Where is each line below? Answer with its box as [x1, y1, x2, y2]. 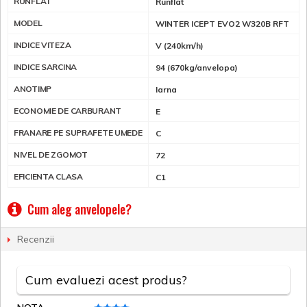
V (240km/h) [156, 40, 204, 51]
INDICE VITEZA [14, 39, 71, 50]
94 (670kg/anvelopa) [156, 62, 238, 73]
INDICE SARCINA [14, 61, 77, 72]
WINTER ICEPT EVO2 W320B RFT [156, 18, 289, 29]
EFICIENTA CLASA [14, 171, 83, 182]
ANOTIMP [14, 83, 51, 94]
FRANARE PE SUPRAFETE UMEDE [14, 127, 143, 138]
